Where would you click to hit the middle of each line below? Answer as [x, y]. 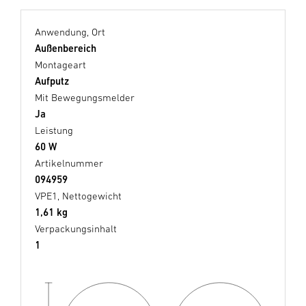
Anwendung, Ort [70, 32]
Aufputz [52, 81]
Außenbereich [66, 48]
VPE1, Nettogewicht [78, 196]
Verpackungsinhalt [76, 228]
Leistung [54, 130]
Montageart [60, 65]
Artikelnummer [69, 163]
